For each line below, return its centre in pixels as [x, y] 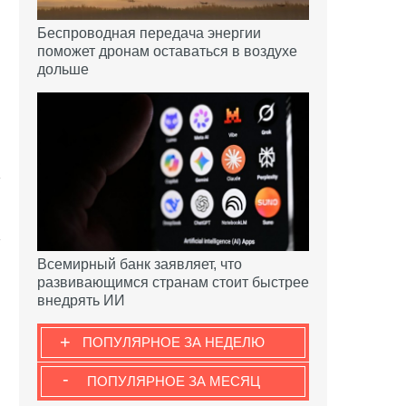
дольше [63, 69]
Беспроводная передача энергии [149, 33]
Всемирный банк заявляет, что [140, 265]
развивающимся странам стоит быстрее [173, 283]
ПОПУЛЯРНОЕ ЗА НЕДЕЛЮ [173, 343]
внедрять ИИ [81, 301]
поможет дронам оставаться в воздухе [167, 51]
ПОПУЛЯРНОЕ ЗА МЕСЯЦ [173, 382]
